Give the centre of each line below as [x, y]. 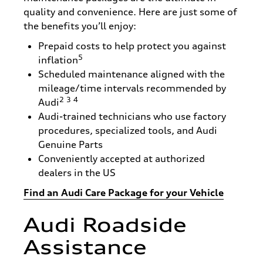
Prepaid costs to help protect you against [132, 45]
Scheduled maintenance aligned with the [131, 74]
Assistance [85, 247]
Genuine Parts [70, 144]
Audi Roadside [105, 225]
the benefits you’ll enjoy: [80, 26]
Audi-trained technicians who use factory [132, 116]
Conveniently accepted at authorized [122, 158]
